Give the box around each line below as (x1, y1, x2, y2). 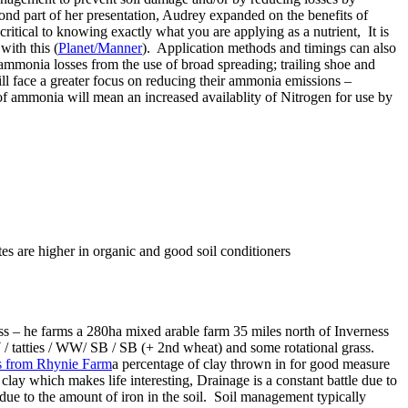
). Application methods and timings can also (142, 40, 396, 56)
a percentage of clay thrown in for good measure (112, 356, 390, 372)
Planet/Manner (58, 40, 142, 56)
